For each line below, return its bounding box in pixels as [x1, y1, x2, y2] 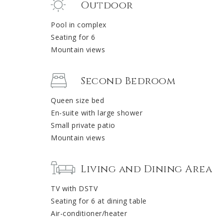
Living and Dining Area [81, 162, 212, 176]
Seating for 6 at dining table [51, 196, 147, 206]
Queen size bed [51, 96, 104, 106]
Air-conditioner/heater [51, 209, 127, 219]
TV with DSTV [51, 184, 98, 194]
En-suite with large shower [51, 108, 142, 118]
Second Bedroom [81, 74, 175, 88]
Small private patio [51, 120, 115, 130]
